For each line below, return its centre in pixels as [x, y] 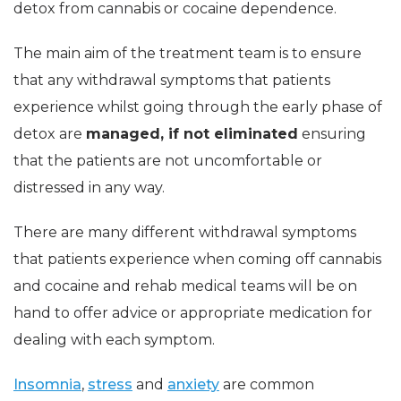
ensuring [332, 133]
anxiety [193, 384]
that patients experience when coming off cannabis [197, 259]
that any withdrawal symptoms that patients [172, 80]
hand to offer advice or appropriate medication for [193, 312]
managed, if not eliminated [192, 133]
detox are [50, 133]
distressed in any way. [89, 187]
